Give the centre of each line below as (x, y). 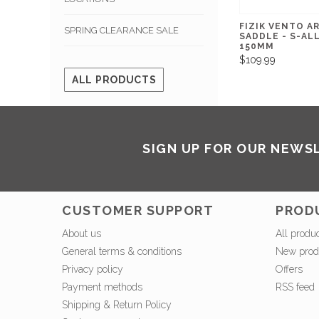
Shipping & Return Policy (117, 305)
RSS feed (295, 287)
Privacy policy (93, 270)
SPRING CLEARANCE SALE (121, 31)
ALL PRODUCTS (114, 80)
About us (82, 234)
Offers (289, 270)
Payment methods (102, 287)
